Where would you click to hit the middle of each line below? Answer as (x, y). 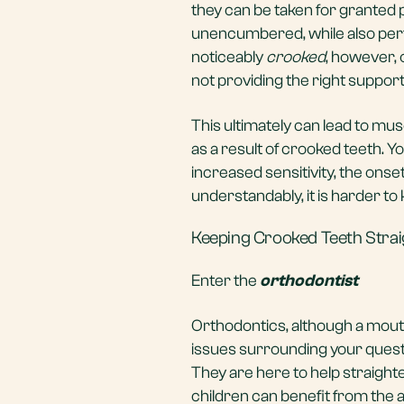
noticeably (229, 57)
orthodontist (309, 281)
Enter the (225, 281)
